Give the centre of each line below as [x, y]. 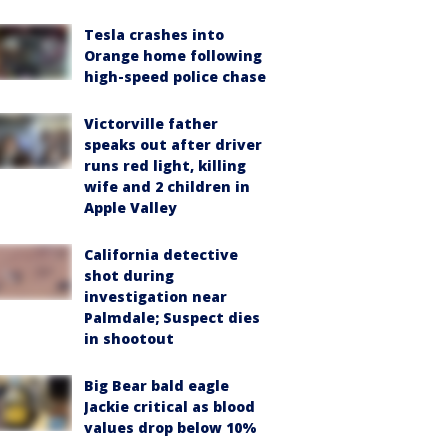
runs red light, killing [165, 165]
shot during [129, 275]
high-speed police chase [175, 76]
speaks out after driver [173, 144]
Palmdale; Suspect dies [172, 317]
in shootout [129, 338]
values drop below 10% [170, 427]
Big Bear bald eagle [156, 385]
